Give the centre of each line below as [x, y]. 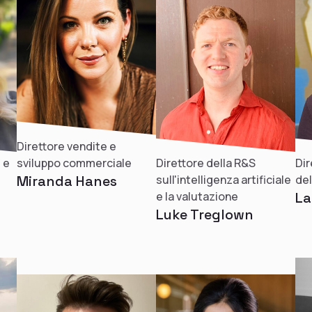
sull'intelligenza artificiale [224, 180]
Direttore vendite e [67, 146]
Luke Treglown [205, 214]
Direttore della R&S [206, 163]
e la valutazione [197, 196]
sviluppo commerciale [74, 163]
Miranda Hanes [67, 181]
